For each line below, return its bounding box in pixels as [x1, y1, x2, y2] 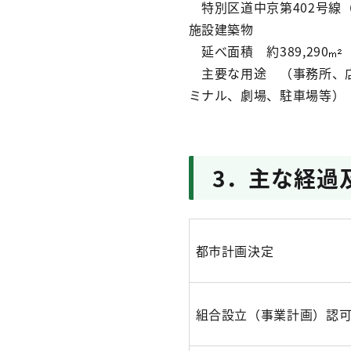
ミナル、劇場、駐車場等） [188, 85, 346, 104]
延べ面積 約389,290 [188, 42, 329, 60]
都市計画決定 [195, 241, 274, 260]
